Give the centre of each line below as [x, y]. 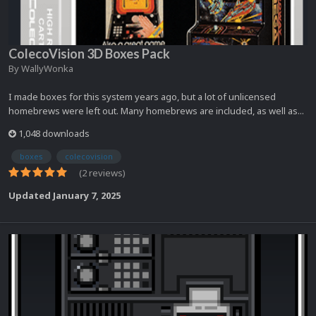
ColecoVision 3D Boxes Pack [89, 53]
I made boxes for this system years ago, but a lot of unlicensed [142, 96]
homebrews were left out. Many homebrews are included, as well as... [156, 110]
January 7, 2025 [87, 196]
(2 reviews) [102, 173]
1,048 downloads [53, 133]
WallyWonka [47, 68]
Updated [31, 196]
